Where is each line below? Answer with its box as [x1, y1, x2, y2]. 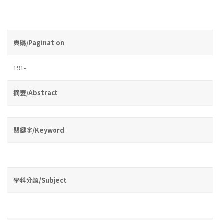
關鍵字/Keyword [13, 125, 64, 135]
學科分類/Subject [13, 175, 67, 185]
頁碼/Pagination [13, 37, 64, 47]
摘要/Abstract [13, 87, 58, 97]
